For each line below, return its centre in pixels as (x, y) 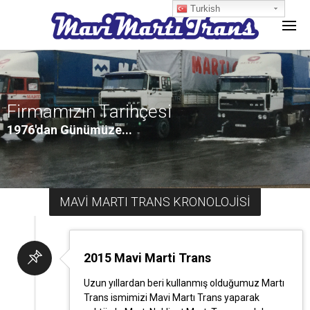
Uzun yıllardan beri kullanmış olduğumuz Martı (184, 283)
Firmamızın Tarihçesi (89, 111)
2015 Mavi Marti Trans (147, 258)
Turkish (204, 9)
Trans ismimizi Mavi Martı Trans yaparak (172, 298)
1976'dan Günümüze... (70, 130)
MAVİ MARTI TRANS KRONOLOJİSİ (155, 202)
